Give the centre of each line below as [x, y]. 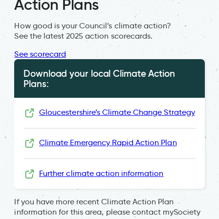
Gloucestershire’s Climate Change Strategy [117, 112]
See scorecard [40, 54]
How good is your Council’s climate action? [93, 25]
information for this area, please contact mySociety [108, 212]
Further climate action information [101, 173]
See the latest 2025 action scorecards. [84, 36]
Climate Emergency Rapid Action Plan [108, 143]
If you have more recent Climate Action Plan [94, 202]
